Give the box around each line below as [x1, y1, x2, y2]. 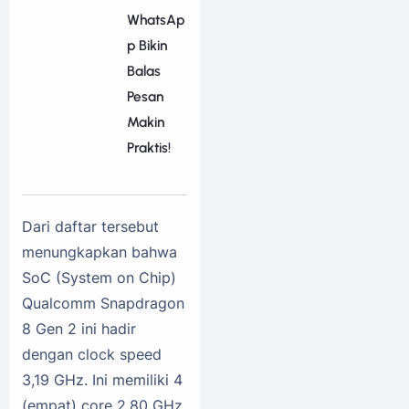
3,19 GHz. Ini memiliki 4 [22, 370, 183, 389]
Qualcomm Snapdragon [22, 293, 184, 312]
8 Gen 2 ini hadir [22, 319, 136, 338]
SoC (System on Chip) [22, 267, 176, 287]
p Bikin [126, 37, 167, 55]
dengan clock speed [22, 344, 162, 363]
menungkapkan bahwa [22, 242, 177, 261]
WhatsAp [126, 11, 184, 29]
